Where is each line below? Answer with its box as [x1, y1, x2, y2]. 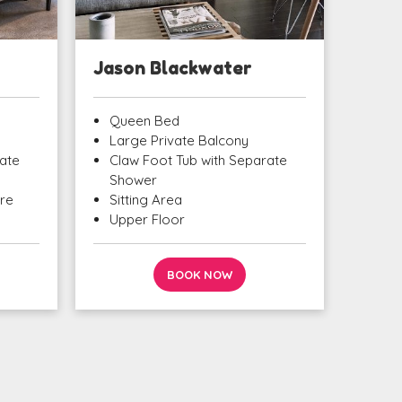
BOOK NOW [166, 267, 232, 283]
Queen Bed [109, 112, 179, 130]
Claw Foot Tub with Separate [109, 152, 287, 170]
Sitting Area [109, 191, 182, 209]
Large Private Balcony [109, 132, 249, 150]
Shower [109, 171, 157, 189]
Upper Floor [109, 211, 185, 229]
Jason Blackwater [92, 57, 252, 80]
